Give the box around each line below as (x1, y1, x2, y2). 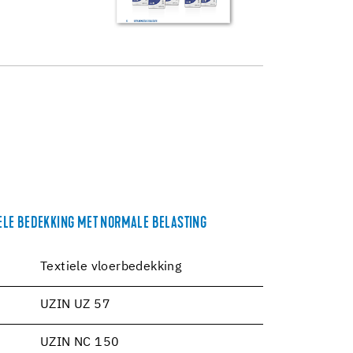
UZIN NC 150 (40, 336, 120, 349)
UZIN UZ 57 (40, 298, 110, 311)
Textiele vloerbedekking (40, 260, 182, 273)
